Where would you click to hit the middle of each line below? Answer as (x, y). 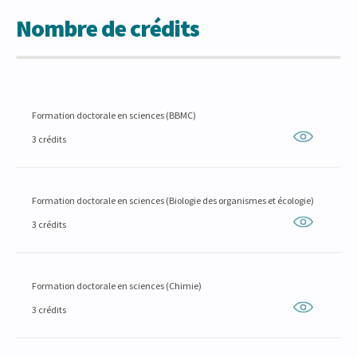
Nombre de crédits (108, 28)
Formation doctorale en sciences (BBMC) (114, 115)
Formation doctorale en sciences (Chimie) (117, 286)
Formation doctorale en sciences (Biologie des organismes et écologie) (173, 200)
